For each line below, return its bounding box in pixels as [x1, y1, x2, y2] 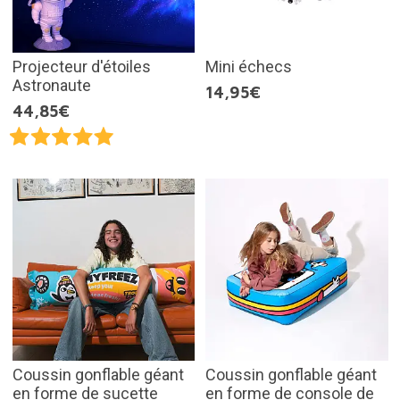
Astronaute [12, 75, 91, 95]
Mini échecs [205, 56, 292, 76]
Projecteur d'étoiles [12, 56, 151, 76]
